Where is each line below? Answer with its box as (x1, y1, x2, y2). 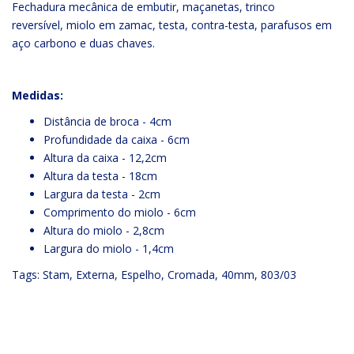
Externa (76, 267, 115, 282)
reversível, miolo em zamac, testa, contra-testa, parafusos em (12, 17, 332, 32)
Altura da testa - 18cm (43, 168, 157, 183)
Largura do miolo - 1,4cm (43, 241, 174, 256)
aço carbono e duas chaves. (12, 36, 155, 51)
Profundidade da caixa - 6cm (43, 132, 190, 147)
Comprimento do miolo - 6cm (43, 205, 196, 220)
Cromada (168, 267, 215, 282)
